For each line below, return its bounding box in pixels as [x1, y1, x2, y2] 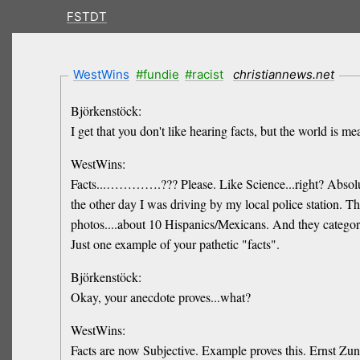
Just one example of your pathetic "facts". [70, 235, 280, 253]
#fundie [135, 66, 179, 82]
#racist [185, 66, 224, 82]
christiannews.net [232, 66, 334, 82]
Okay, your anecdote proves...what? [70, 288, 251, 306]
